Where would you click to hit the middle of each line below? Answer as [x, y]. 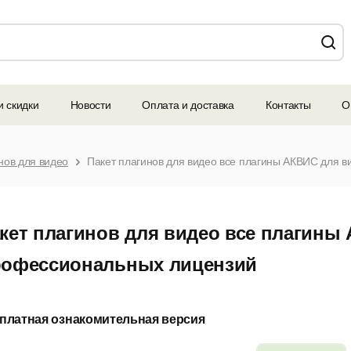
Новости [90, 105]
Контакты [288, 105]
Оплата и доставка [188, 105]
